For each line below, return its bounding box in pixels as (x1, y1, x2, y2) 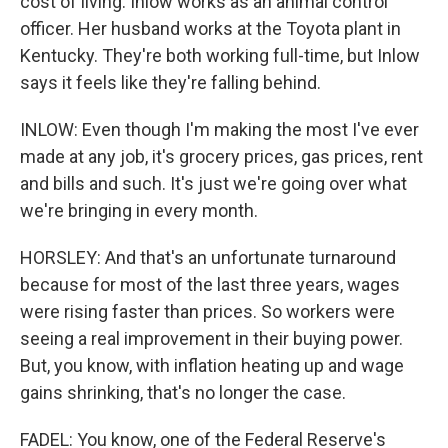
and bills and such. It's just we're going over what (20, 173, 407, 194)
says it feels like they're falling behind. (20, 72, 321, 93)
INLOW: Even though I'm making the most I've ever (20, 119, 419, 140)
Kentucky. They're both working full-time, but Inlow (20, 45, 420, 66)
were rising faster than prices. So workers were (20, 301, 395, 322)
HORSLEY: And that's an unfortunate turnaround (20, 247, 396, 268)
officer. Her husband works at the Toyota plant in (20, 18, 401, 39)
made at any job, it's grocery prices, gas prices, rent (20, 146, 423, 167)
